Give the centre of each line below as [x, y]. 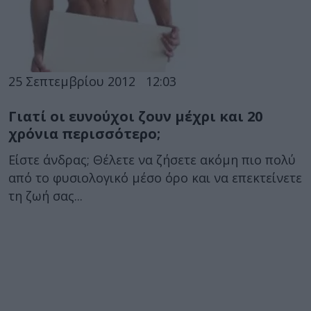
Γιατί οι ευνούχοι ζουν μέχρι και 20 [135, 116]
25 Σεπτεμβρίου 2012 [72, 81]
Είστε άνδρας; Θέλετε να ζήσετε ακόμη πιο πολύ [152, 160]
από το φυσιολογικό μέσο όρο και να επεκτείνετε [155, 178]
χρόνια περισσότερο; [84, 133]
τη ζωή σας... [45, 196]
